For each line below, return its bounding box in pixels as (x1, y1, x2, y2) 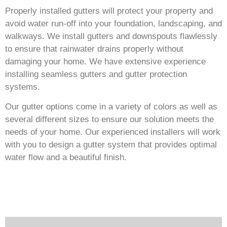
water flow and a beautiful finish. (5, 153, 127, 163)
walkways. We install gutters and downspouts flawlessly (5, 31, 217, 41)
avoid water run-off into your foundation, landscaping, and (5, 19, 222, 28)
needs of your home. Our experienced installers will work (5, 127, 220, 137)
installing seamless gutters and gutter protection (5, 69, 187, 79)
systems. (5, 82, 40, 92)
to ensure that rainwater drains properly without (5, 44, 183, 54)
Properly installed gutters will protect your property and (5, 6, 213, 16)
